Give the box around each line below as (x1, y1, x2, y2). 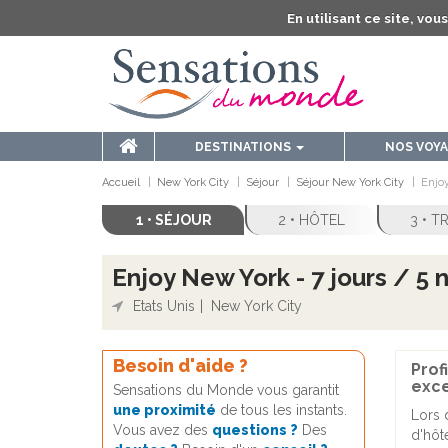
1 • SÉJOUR (136, 212, 212, 229)
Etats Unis (133, 298, 195, 315)
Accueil (102, 176, 140, 190)
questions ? (212, 422, 298, 439)
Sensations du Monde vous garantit (113, 382, 339, 399)
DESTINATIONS (195, 140, 294, 155)
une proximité (113, 402, 216, 419)
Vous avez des (113, 422, 212, 439)
